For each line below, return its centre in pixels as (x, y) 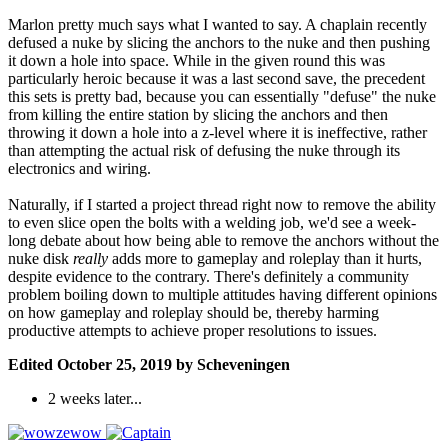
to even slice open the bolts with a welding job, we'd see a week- (212, 223)
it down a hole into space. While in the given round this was (196, 61)
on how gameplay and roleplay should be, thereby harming (193, 313)
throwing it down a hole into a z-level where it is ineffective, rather (217, 133)
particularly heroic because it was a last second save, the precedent (216, 79)
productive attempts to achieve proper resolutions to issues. (192, 331)
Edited (32, 365)
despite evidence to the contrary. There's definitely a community (208, 277)
